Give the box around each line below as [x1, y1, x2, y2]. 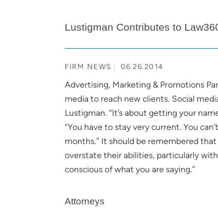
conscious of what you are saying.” [65, 163, 195, 174]
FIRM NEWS [65, 62, 111, 71]
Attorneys [65, 196, 105, 207]
